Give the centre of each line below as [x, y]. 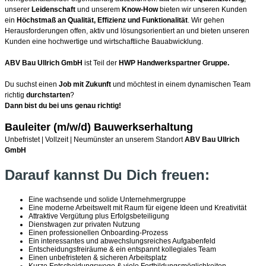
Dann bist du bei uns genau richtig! [63, 105]
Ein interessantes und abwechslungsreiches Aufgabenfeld [123, 241]
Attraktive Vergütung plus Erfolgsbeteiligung [99, 216]
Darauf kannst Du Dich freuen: [107, 175]
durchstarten [48, 95]
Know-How [140, 9]
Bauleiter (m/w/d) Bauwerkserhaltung [99, 127]
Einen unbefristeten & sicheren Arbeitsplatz [98, 257]
